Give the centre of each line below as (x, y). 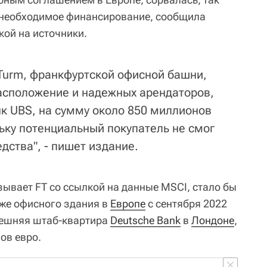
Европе (128, 203)
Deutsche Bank (145, 220)
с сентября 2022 (186, 203)
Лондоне (213, 220)
